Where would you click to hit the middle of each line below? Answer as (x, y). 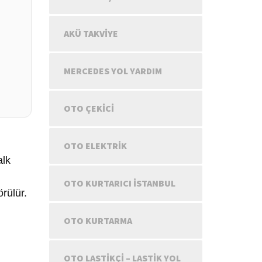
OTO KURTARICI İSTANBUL (119, 183)
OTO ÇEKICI (89, 108)
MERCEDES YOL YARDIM (113, 71)
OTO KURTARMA (98, 220)
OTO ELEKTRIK (95, 146)
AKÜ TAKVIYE (91, 33)
